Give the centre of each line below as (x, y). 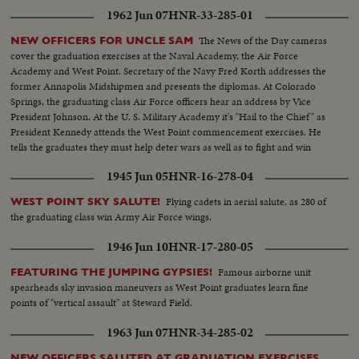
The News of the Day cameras (263, 41)
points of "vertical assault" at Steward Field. (102, 303)
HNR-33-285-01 (210, 16)
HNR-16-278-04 (210, 177)
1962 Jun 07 (137, 16)
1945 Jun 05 (137, 177)
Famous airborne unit (265, 272)
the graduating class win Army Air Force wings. (111, 217)
